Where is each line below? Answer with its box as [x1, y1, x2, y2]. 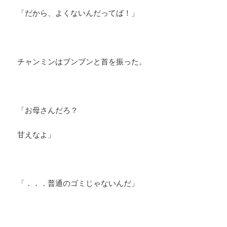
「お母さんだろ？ [17, 105, 79, 116]
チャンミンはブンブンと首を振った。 [17, 56, 147, 67]
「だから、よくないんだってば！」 [17, 8, 139, 18]
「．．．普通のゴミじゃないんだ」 [17, 178, 139, 188]
